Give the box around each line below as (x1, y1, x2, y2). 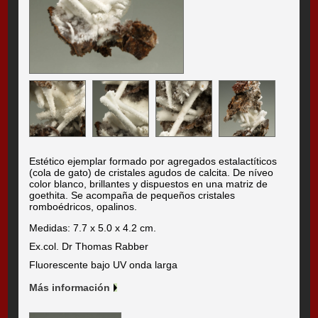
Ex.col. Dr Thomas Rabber (29, 241, 149, 253)
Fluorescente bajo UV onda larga (29, 259, 178, 271)
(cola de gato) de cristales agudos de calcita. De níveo (29, 167, 274, 179)
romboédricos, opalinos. (29, 201, 138, 213)
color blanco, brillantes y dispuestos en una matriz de (29, 178, 268, 190)
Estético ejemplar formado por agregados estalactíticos (29, 155, 278, 168)
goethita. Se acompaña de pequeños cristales (29, 190, 236, 202)
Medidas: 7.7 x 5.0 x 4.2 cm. (29, 222, 157, 234)
